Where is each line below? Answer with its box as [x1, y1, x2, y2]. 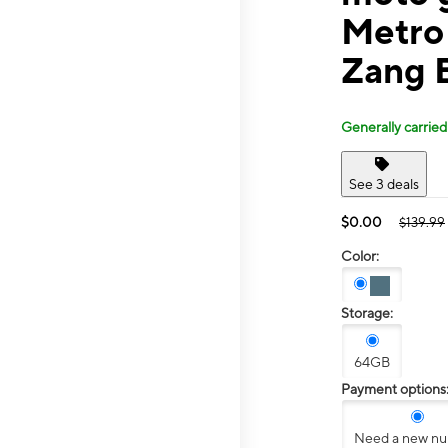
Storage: [341, 305, 393, 322]
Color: [341, 247, 379, 264]
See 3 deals [349, 175, 419, 192]
